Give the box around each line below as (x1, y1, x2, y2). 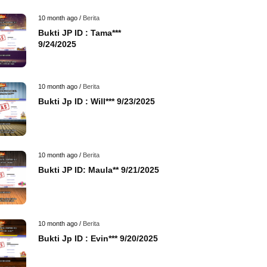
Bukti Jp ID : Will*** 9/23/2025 (38, 97, 155, 106)
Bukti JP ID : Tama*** (38, 28, 121, 38)
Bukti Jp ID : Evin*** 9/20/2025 (38, 234, 158, 243)
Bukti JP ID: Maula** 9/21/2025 (38, 165, 159, 175)
